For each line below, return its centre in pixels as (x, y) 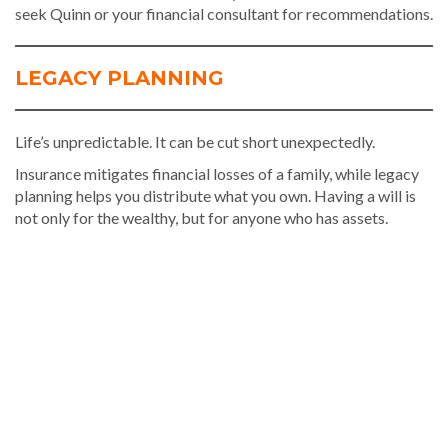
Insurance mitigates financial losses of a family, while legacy (217, 173)
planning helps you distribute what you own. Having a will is (215, 195)
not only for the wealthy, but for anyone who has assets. (201, 217)
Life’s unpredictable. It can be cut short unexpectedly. (195, 141)
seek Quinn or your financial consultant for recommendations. (224, 13)
